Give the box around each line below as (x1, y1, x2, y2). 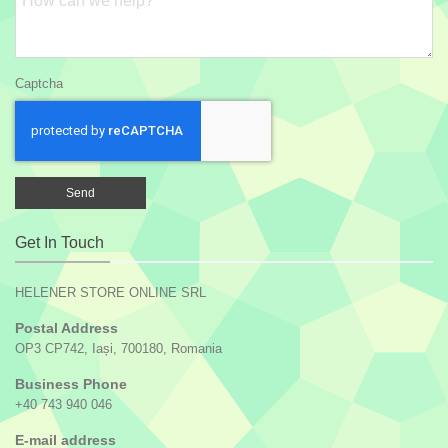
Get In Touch (15, 233, 104, 251)
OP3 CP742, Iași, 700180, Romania (15, 340, 222, 356)
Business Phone (15, 375, 127, 392)
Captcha (15, 75, 63, 91)
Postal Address (15, 319, 118, 336)
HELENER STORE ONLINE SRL (15, 284, 206, 300)
